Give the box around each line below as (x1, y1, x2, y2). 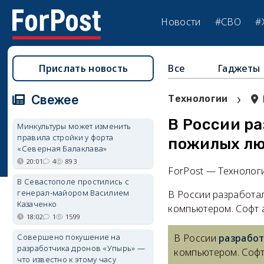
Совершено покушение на (17, 232, 121, 242)
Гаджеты (217, 62, 260, 75)
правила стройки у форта (17, 132, 114, 143)
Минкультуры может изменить (17, 121, 131, 131)
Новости (161, 15, 201, 29)
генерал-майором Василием (17, 187, 130, 198)
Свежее (28, 93, 78, 107)
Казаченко (17, 199, 57, 209)
